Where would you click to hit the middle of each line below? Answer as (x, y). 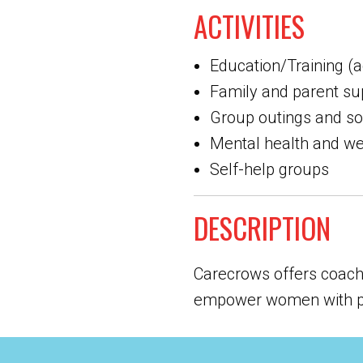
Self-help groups (269, 169)
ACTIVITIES (249, 26)
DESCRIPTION (262, 228)
